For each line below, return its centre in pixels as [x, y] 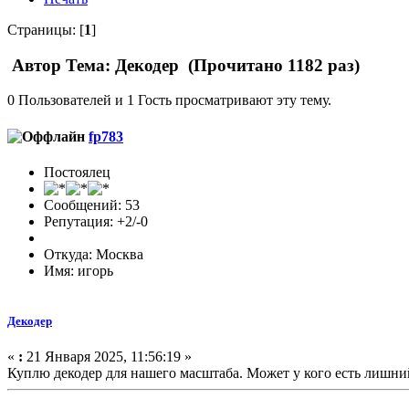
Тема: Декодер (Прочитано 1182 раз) [210, 65]
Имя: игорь [79, 270]
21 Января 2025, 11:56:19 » [107, 357]
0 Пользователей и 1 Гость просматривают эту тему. [169, 100]
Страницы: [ [46, 29]
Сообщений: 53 [92, 204]
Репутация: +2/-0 [96, 221]
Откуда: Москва [94, 254]
